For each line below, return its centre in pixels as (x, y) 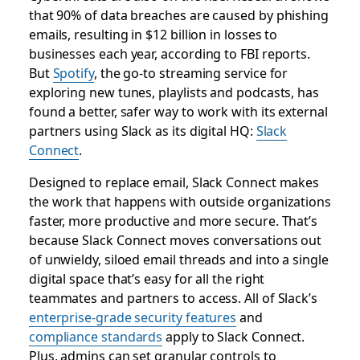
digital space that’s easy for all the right (147, 278)
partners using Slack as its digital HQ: (142, 131)
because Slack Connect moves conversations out (175, 240)
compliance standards (96, 336)
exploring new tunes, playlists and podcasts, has (174, 92)
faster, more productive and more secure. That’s (173, 221)
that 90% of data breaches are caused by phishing (178, 15)
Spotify (73, 73)
